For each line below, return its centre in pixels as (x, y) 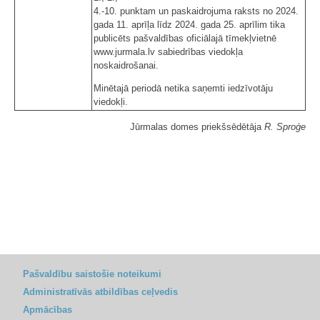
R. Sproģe (285, 126)
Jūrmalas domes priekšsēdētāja (197, 126)
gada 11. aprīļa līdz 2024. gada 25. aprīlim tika (189, 24)
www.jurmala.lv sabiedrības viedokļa (168, 51)
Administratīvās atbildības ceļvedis (100, 292)
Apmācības (47, 310)
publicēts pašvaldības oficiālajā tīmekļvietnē (185, 38)
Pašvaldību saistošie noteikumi (92, 274)
